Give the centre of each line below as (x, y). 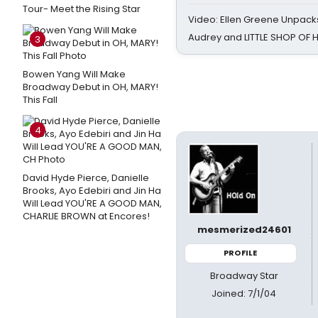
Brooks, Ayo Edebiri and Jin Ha (92, 191)
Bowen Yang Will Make (74, 74)
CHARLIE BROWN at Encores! (86, 216)
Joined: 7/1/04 (244, 293)
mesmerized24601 (244, 230)
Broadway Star (244, 275)
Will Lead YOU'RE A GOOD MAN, (92, 203)
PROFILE (241, 253)
